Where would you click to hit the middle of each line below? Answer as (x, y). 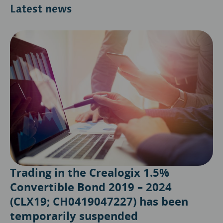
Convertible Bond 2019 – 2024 (91, 187)
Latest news (41, 9)
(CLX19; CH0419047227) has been (99, 202)
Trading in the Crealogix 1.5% (90, 173)
